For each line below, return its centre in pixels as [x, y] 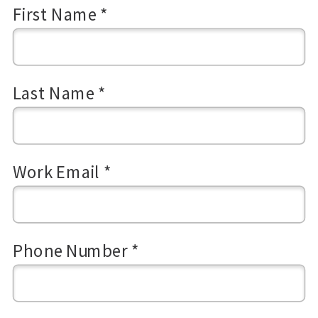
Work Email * [62, 171]
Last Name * [59, 92]
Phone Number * [76, 250]
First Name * [60, 13]
